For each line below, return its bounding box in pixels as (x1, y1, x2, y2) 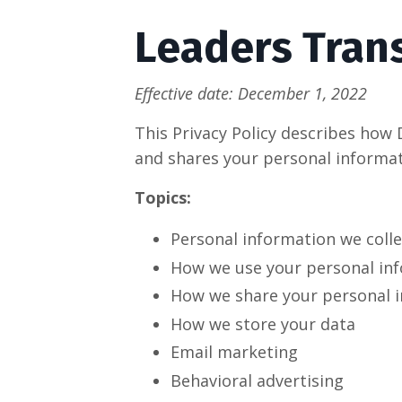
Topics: (134, 187, 191, 208)
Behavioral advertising (170, 369, 344, 391)
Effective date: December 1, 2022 (134, 83, 367, 104)
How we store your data (170, 312, 355, 335)
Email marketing (170, 341, 298, 363)
